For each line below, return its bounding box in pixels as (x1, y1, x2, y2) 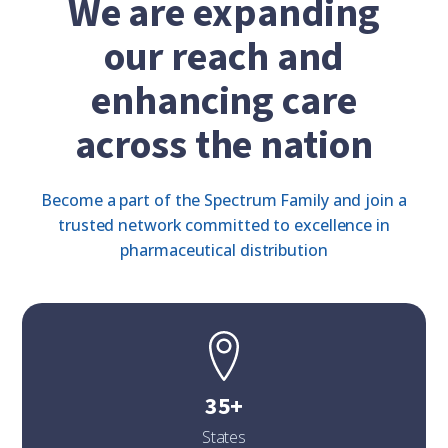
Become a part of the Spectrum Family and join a (41, 189, 407, 212)
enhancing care (91, 73, 357, 131)
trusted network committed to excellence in (58, 214, 390, 237)
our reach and (103, 29, 345, 87)
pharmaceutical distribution (120, 239, 328, 262)
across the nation (75, 117, 373, 175)
